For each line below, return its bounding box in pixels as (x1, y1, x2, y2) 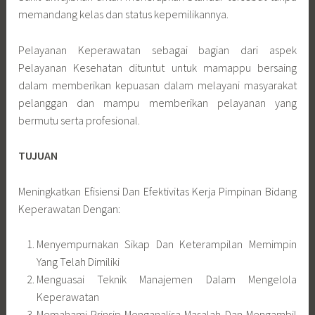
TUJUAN (18, 148, 58, 163)
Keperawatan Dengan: (18, 201, 121, 216)
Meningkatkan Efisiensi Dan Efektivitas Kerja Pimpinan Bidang (18, 184, 297, 198)
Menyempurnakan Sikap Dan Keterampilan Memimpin (36, 237, 297, 252)
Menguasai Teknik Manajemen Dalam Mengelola (36, 272, 297, 287)
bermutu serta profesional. (18, 112, 141, 127)
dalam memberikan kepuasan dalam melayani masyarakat (18, 77, 297, 92)
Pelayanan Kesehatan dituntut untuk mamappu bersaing (18, 60, 297, 75)
